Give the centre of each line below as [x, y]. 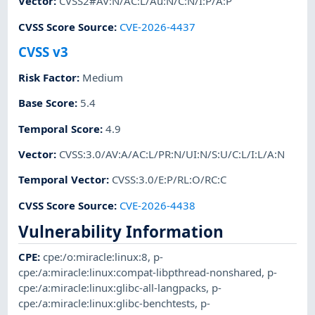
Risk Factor [48, 78]
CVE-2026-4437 [158, 26]
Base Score [47, 103]
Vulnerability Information [121, 231]
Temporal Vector [63, 180]
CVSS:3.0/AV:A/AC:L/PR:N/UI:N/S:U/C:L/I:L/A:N [172, 154]
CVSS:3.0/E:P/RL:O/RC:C [169, 180]
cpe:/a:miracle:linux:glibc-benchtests [107, 303]
